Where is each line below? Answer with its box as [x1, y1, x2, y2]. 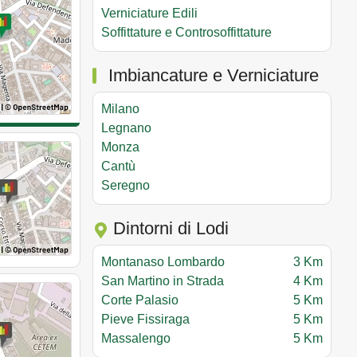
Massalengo [101, 331, 174, 345]
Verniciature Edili [101, 6, 198, 20]
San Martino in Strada [101, 273, 227, 288]
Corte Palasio [101, 292, 182, 307]
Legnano [101, 120, 151, 135]
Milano [101, 101, 139, 116]
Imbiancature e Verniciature [108, 65, 319, 85]
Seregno [101, 178, 150, 192]
